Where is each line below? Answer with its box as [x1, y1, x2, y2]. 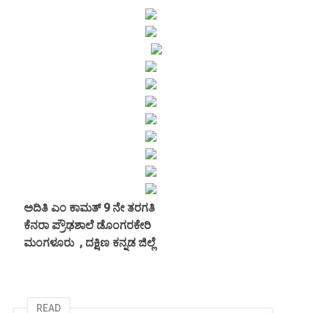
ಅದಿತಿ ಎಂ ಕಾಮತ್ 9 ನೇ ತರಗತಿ [13, 201, 158, 215]
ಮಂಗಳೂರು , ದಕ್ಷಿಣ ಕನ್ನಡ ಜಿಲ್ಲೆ [13, 236, 155, 250]
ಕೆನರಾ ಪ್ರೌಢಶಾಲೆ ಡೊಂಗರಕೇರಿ [13, 219, 154, 233]
